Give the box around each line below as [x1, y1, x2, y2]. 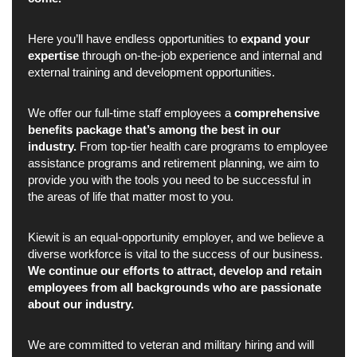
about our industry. [28, 297, 140, 311]
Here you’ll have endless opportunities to [28, 32, 241, 45]
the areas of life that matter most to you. [28, 190, 233, 203]
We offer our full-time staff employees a [28, 106, 234, 120]
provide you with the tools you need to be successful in [28, 173, 311, 186]
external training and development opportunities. [28, 65, 278, 79]
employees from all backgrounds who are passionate [28, 280, 321, 294]
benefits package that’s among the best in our [28, 123, 280, 136]
